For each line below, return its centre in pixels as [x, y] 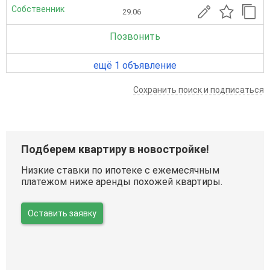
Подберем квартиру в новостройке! [115, 149]
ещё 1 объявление [135, 65]
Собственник [38, 9]
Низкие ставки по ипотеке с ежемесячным [120, 170]
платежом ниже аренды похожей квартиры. [122, 181]
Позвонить [135, 36]
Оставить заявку [62, 213]
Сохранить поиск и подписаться [199, 89]
